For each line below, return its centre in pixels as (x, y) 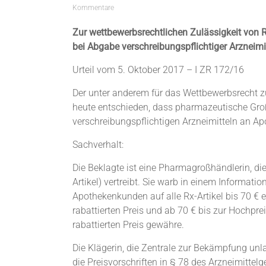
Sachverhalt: (98, 144)
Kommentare (93, 7)
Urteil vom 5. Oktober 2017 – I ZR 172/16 (158, 69)
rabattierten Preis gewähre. (128, 224)
